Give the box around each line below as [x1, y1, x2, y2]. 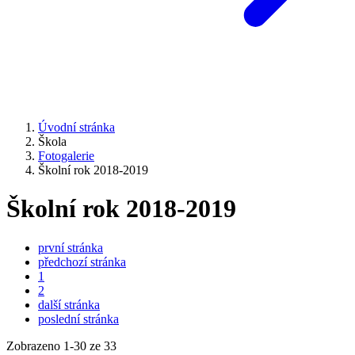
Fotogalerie [38, 149, 94, 162]
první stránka [38, 240, 103, 254]
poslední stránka [38, 311, 119, 326]
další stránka [38, 297, 100, 311]
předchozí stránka [38, 254, 126, 269]
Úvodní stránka [38, 120, 115, 134]
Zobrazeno [6, 338, 63, 353]
